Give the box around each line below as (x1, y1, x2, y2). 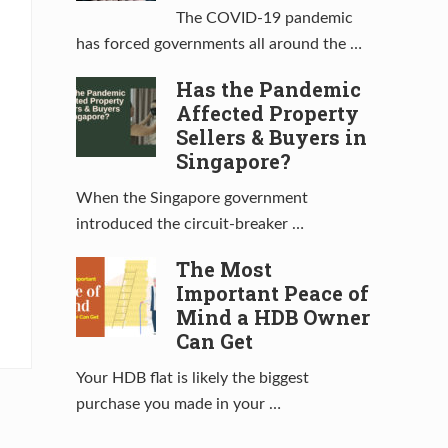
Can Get (176, 328, 253, 355)
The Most (176, 256, 272, 283)
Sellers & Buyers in (176, 124, 367, 151)
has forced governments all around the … (76, 36, 362, 53)
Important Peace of (176, 280, 369, 307)
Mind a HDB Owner (176, 304, 370, 331)
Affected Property (176, 100, 359, 127)
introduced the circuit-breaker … (76, 216, 304, 233)
